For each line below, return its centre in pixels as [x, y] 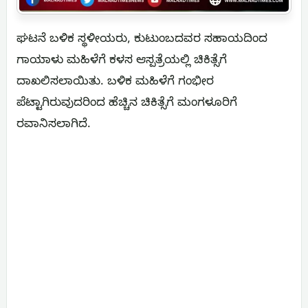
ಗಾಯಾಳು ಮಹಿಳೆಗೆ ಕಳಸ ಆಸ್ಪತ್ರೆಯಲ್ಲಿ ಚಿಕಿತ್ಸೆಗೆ [122, 62]
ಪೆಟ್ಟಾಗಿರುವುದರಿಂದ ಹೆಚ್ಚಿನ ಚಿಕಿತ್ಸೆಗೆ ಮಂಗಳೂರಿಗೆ [127, 104]
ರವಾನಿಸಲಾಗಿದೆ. [54, 126]
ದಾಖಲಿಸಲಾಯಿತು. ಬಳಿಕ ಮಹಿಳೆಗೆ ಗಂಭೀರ [115, 83]
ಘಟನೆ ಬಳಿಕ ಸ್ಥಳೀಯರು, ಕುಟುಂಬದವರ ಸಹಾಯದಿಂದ [142, 41]
